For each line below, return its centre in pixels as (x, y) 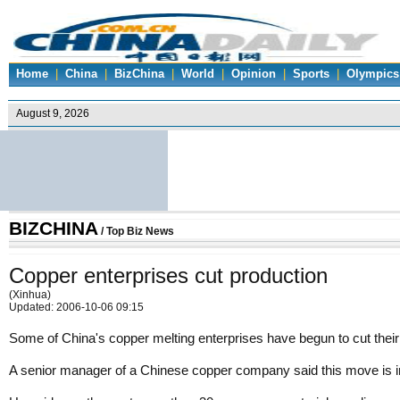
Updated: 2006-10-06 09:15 (76, 307)
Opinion (254, 74)
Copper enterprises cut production (168, 275)
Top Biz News (140, 231)
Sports (311, 74)
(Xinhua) (30, 295)
